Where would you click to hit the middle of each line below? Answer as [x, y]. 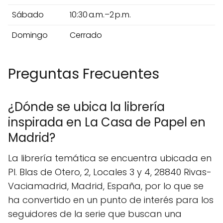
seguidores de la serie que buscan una [95, 214]
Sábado [28, 14]
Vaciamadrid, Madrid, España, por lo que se [106, 186]
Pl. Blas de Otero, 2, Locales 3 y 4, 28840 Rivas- [110, 172]
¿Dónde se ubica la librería [86, 107]
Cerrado [86, 35]
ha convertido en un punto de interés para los [111, 200]
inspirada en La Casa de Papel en [107, 122]
